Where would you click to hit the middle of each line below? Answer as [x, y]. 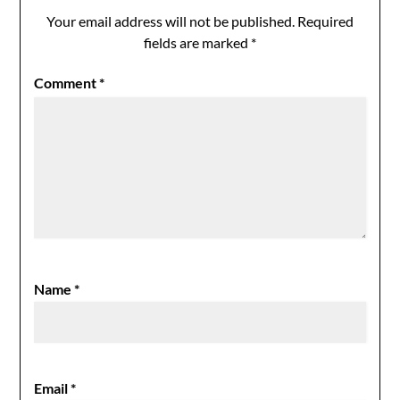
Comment [67, 83]
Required [325, 21]
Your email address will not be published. [171, 21]
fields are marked [197, 42]
